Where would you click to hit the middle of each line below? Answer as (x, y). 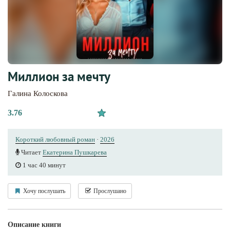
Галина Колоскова (38, 93)
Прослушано (109, 191)
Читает (31, 152)
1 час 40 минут (43, 165)
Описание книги (34, 224)
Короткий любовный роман (55, 139)
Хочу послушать (43, 191)
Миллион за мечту (59, 76)
